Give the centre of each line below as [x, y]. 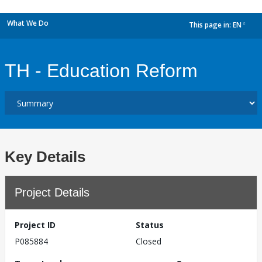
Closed [149, 241]
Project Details [52, 192]
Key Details [45, 157]
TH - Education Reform [101, 71]
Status [150, 225]
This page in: [211, 25]
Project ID [35, 225]
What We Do [28, 23]
